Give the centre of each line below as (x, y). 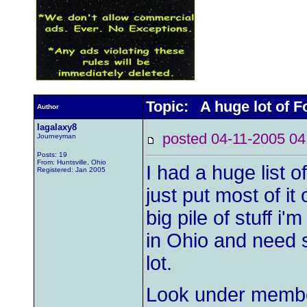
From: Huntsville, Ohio (72, 162)
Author (48, 107)
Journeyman (57, 136)
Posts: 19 (52, 155)
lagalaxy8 (57, 127)
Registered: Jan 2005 (71, 170)
